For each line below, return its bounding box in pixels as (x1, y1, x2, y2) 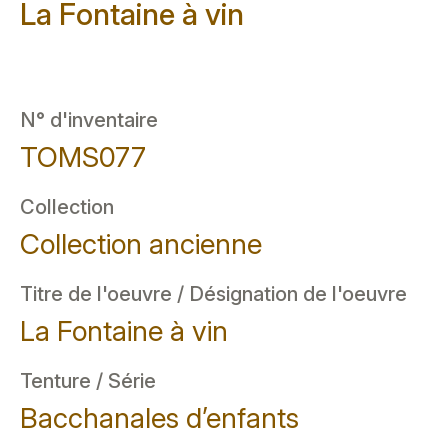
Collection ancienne (20, 227, 262, 261)
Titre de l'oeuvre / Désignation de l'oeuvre (20, 282, 407, 306)
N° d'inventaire (20, 108, 158, 132)
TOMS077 (20, 140, 146, 174)
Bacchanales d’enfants (20, 401, 299, 435)
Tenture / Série (20, 369, 156, 393)
